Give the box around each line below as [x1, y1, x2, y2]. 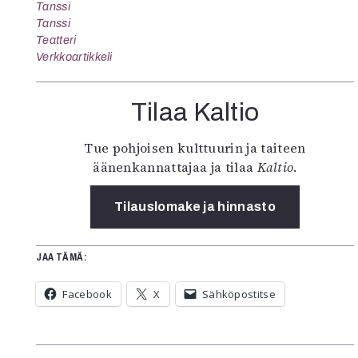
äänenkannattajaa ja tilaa [93, 157, 257, 176]
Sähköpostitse [201, 286, 276, 301]
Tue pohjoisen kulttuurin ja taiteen [84, 138, 306, 157]
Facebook [62, 286, 112, 301]
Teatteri [36, 33, 77, 46]
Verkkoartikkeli [36, 50, 113, 63]
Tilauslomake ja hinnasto [114, 199, 276, 213]
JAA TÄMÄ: [36, 251, 87, 263]
